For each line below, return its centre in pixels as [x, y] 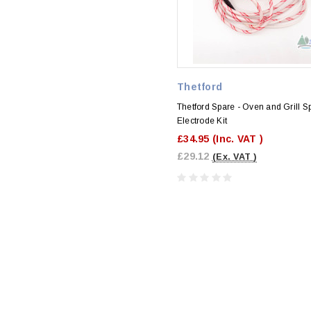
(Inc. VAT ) [238, 138]
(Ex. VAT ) [234, 157]
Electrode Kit [202, 120]
